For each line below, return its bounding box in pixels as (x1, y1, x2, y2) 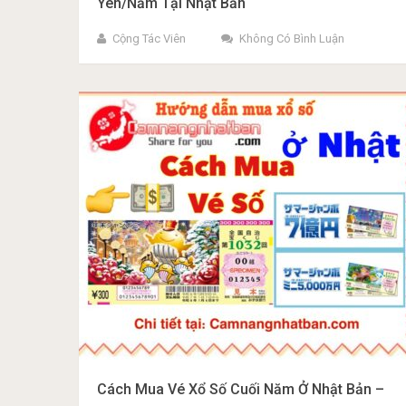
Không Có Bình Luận (239, 32, 344, 45)
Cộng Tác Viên (112, 32, 186, 45)
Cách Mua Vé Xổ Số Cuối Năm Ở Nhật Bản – (97, 381, 384, 398)
